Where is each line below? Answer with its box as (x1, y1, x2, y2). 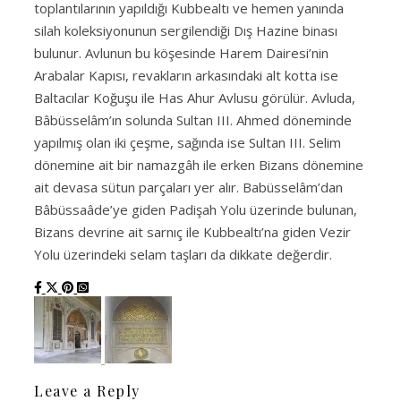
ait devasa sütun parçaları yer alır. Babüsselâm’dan (34, 177, 343, 196)
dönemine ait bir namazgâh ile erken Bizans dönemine (34, 155, 363, 174)
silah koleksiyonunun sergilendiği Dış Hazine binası (34, 21, 337, 39)
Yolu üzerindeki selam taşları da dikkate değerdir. (34, 244, 332, 263)
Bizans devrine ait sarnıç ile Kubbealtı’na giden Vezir (34, 222, 351, 241)
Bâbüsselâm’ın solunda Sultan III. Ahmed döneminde (34, 110, 352, 129)
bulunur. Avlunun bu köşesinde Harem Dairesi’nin (34, 43, 328, 62)
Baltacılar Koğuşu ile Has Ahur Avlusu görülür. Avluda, (34, 88, 355, 107)
